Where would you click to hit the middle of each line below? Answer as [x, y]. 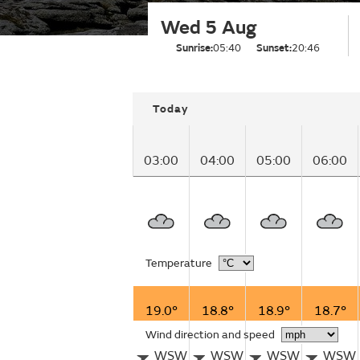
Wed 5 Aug [209, 28]
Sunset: [274, 48]
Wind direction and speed [210, 335]
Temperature [179, 263]
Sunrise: [194, 48]
